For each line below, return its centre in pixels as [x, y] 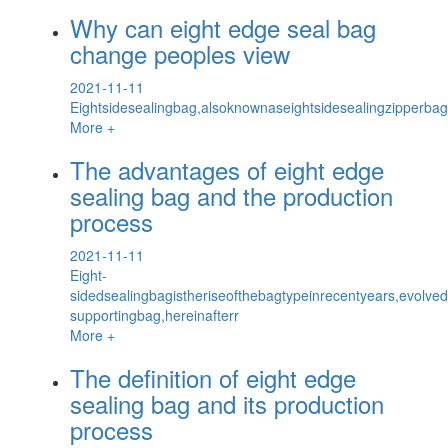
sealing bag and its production [227, 403]
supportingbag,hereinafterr [154, 314]
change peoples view [180, 53]
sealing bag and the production [231, 195]
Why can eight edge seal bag [223, 27]
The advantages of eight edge [227, 169]
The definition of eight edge [213, 377]
